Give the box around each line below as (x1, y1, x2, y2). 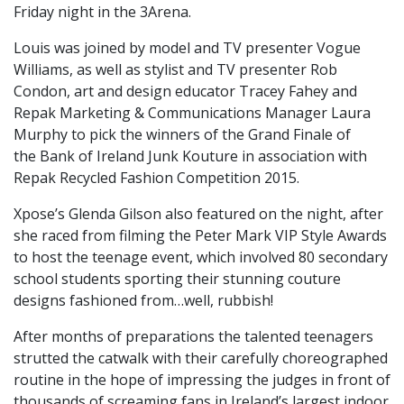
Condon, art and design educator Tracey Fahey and (14, 81, 357, 102)
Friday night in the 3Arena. (14, 2, 191, 23)
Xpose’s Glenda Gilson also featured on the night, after (14, 204, 383, 225)
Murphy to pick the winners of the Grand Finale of (14, 124, 351, 145)
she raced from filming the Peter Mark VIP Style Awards (14, 225, 387, 246)
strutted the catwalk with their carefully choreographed (14, 348, 388, 369)
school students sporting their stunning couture (14, 269, 341, 289)
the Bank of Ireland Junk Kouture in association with (14, 146, 367, 167)
